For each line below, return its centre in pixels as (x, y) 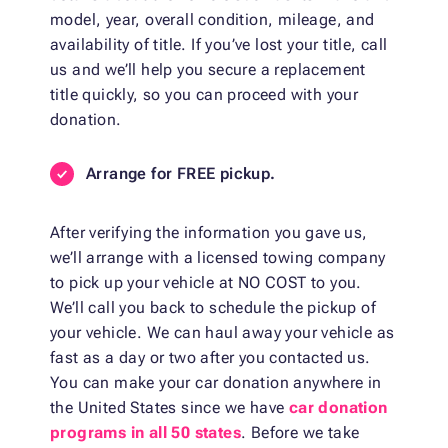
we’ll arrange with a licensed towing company (218, 258)
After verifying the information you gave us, (209, 233)
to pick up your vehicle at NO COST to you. (206, 283)
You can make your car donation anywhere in (216, 383)
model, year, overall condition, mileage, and (212, 20)
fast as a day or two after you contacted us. (210, 358)
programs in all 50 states (145, 433)
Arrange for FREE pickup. (181, 174)
